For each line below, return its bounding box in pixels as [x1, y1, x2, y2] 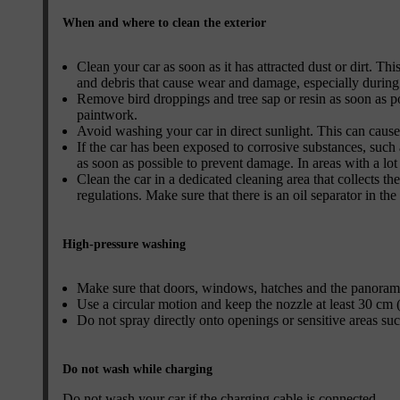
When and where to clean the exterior [62, 15, 266, 29]
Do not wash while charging [62, 362, 212, 376]
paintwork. [77, 106, 137, 122]
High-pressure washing [62, 237, 186, 251]
